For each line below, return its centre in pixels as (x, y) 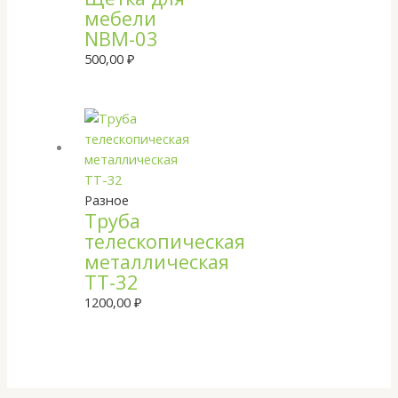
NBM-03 (122, 38)
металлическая (157, 261)
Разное (107, 199)
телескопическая (165, 241)
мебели (121, 18)
